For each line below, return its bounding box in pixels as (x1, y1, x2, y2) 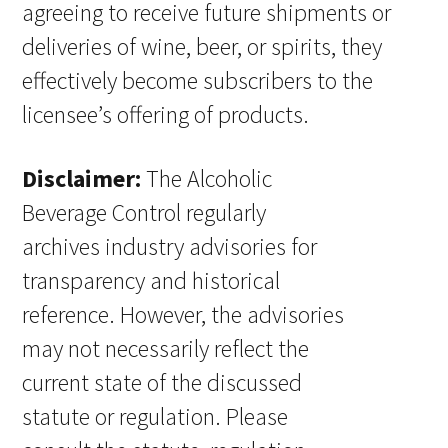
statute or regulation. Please (22, 400, 289, 432)
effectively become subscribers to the (22, 64, 374, 96)
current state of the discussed (22, 366, 303, 398)
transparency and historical (22, 264, 281, 296)
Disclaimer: (22, 162, 142, 194)
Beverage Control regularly (22, 196, 267, 228)
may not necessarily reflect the (22, 332, 310, 364)
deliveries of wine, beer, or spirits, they (22, 30, 383, 62)
